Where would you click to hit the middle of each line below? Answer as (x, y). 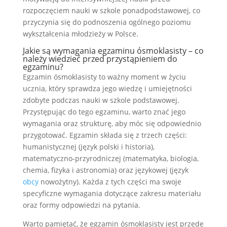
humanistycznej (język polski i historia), (88, 146)
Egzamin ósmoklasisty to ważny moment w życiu (104, 77)
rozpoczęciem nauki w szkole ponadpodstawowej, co (111, 10)
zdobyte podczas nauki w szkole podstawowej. (101, 100)
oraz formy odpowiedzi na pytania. (81, 205)
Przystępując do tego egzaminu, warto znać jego (104, 111)
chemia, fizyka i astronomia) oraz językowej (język (105, 170)
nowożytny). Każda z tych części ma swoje (110, 181)
